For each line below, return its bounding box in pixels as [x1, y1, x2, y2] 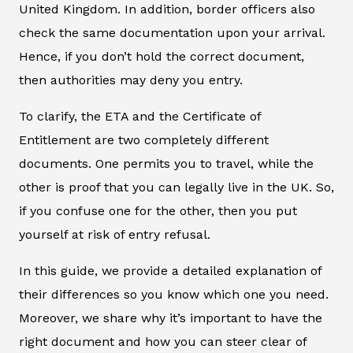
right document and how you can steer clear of [19, 334, 307, 350]
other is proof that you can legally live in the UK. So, [19, 180, 334, 195]
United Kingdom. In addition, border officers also [19, 2, 315, 17]
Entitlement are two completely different [19, 132, 269, 148]
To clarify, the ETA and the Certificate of [19, 109, 261, 124]
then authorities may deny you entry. [19, 72, 243, 88]
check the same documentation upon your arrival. [19, 25, 325, 41]
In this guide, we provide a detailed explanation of [19, 263, 321, 279]
